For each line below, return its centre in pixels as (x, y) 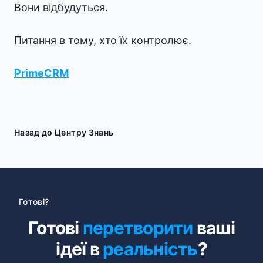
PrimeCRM (41, 73)
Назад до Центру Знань (64, 132)
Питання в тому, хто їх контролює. (103, 40)
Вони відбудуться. (61, 7)
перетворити (138, 228)
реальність (150, 249)
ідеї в (79, 249)
